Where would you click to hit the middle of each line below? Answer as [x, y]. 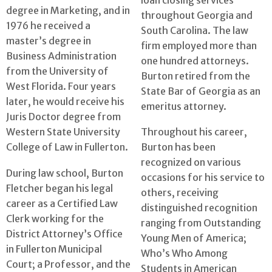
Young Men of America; [194, 238]
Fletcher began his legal [59, 188]
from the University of [57, 71]
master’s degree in [49, 41]
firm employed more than [199, 45]
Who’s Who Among [184, 253]
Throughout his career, [194, 132]
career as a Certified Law [62, 203]
